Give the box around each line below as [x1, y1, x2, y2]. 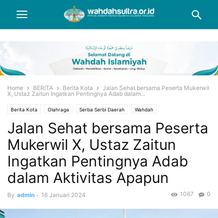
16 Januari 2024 [41, 191, 86, 199]
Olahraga [48, 107, 69, 113]
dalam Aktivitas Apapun [7, 169, 169, 187]
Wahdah [135, 107, 153, 113]
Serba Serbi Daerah [79, 107, 125, 113]
